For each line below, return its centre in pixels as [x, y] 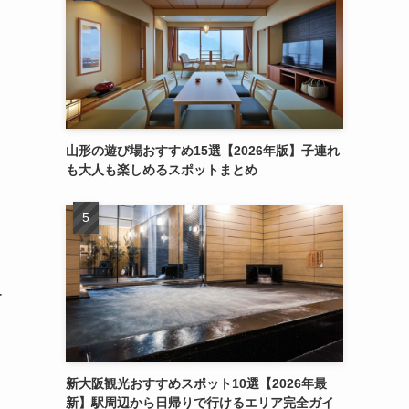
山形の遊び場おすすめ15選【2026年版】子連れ [203, 151]
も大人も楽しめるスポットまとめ [162, 170]
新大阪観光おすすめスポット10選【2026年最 [196, 383]
